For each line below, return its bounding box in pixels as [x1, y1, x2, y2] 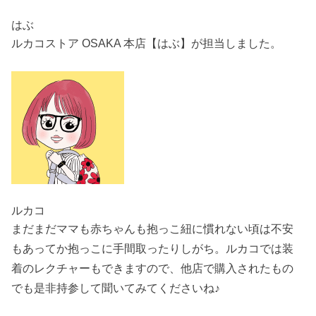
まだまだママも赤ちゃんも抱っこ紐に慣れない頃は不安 [11, 222, 294, 236]
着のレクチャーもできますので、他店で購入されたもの [11, 262, 294, 275]
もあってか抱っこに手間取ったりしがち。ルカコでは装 [11, 242, 294, 255]
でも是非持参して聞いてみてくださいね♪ [11, 281, 221, 295]
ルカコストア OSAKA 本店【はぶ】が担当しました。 [11, 36, 282, 49]
